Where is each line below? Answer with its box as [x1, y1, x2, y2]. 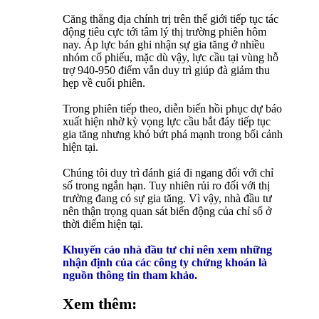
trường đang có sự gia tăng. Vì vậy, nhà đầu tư [63, 192, 272, 205]
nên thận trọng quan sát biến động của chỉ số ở [63, 205, 271, 218]
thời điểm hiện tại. [63, 218, 143, 231]
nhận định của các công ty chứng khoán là [63, 256, 267, 269]
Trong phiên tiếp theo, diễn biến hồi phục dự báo [63, 103, 282, 115]
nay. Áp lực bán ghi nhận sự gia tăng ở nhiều [63, 38, 265, 51]
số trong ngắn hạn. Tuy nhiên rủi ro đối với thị [63, 179, 270, 192]
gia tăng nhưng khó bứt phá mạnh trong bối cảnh [63, 128, 283, 141]
